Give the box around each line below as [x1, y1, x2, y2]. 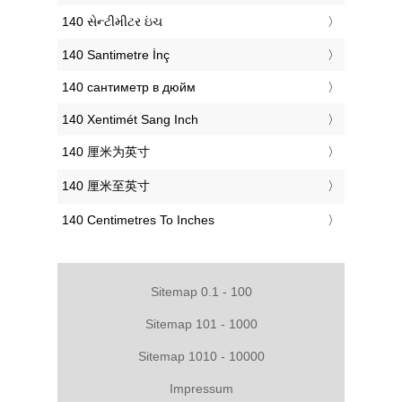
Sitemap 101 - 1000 [144, 316, 258, 331]
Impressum [169, 380, 233, 396]
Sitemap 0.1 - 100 [150, 284, 252, 299]
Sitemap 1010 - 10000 [137, 348, 265, 363]
